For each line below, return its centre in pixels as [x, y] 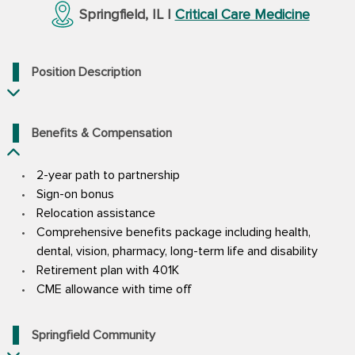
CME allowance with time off [114, 289]
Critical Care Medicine [242, 14]
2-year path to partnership [108, 175]
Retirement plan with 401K [108, 270]
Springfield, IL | [127, 14]
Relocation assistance [96, 213]
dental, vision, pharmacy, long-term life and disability [177, 251]
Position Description [86, 72]
